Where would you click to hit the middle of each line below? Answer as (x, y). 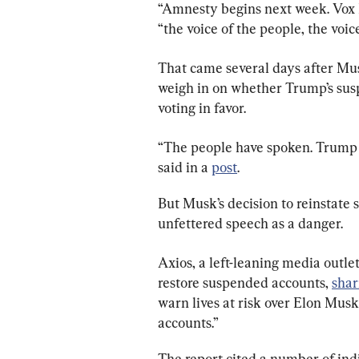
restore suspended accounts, (245, 282)
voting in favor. (202, 107)
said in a (185, 167)
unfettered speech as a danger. (250, 223)
